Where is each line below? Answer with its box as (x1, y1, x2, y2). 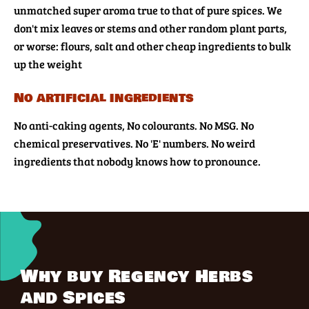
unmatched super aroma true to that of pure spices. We (14, 3, 282, 18)
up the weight (14, 57, 82, 72)
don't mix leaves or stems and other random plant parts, (14, 21, 287, 36)
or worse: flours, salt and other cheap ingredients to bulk (14, 39, 291, 54)
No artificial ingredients (14, 88, 194, 108)
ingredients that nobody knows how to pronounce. (14, 154, 261, 169)
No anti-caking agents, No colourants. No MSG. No (14, 118, 254, 133)
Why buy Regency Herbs (21, 264, 253, 290)
